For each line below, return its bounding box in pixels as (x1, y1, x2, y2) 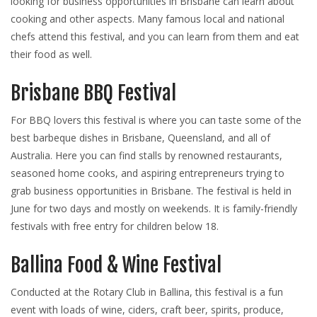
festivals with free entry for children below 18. (11, 219, 219, 234)
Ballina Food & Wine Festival (11, 253, 221, 278)
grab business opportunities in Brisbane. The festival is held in (11, 184, 292, 198)
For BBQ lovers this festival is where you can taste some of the (11, 113, 301, 127)
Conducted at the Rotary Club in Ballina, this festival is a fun (11, 285, 283, 299)
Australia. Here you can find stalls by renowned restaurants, (11, 149, 282, 163)
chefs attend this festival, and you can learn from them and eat (11, 30, 299, 44)
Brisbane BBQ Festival (11, 81, 176, 106)
